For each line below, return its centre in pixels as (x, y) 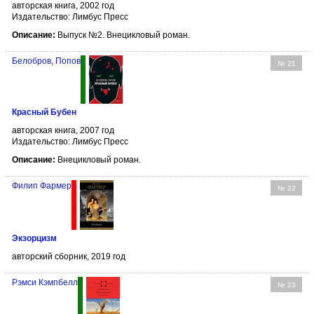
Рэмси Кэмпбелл (45, 282)
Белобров (32, 61)
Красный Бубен (44, 112)
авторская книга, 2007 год (63, 131)
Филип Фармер (42, 186)
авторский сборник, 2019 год (69, 256)
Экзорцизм (34, 238)
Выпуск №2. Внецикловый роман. (123, 35)
